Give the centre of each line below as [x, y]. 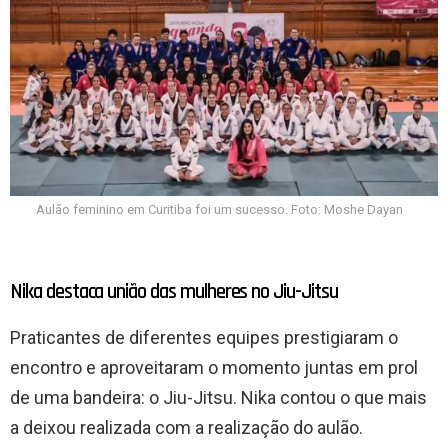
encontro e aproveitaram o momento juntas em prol [214, 367]
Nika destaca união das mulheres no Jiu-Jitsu [174, 291]
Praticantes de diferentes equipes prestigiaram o [204, 337]
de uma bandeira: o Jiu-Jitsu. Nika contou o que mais [218, 397]
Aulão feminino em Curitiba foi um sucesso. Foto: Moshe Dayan [219, 209]
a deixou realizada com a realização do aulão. [186, 427]
